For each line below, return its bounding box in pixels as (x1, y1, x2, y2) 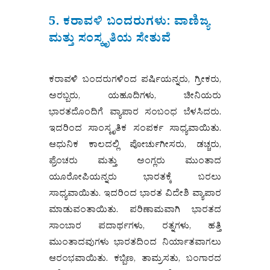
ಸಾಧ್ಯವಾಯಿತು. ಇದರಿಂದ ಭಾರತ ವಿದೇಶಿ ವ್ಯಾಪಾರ (48, 187, 222, 203)
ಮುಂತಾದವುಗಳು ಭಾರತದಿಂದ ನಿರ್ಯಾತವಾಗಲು (48, 236, 222, 252)
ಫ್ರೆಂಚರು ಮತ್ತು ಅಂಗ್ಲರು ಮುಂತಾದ (48, 155, 222, 171)
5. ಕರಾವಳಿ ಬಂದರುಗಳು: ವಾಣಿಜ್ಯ (48, 14, 210, 34)
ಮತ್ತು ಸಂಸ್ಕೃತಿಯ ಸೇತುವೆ (48, 31, 171, 51)
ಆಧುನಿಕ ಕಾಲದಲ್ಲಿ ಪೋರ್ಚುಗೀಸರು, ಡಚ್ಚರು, (48, 139, 222, 154)
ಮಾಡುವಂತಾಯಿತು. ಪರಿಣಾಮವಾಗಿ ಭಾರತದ (48, 204, 222, 219)
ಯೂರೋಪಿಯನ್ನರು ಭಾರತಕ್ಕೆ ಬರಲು (48, 171, 222, 187)
